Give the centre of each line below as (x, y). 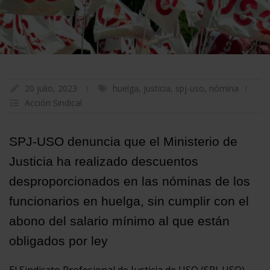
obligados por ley (58, 240)
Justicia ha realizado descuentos (104, 161)
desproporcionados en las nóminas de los (130, 181)
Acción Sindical (53, 102)
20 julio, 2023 (51, 88)
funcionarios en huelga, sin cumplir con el (129, 201)
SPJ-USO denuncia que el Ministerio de (123, 141)
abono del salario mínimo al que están (119, 221)
